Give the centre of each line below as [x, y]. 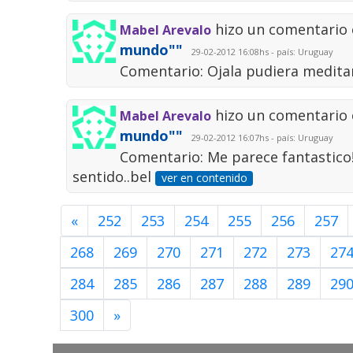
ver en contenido [204, 178]
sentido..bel [114, 177]
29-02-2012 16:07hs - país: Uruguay [260, 138]
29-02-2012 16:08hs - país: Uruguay [260, 52]
